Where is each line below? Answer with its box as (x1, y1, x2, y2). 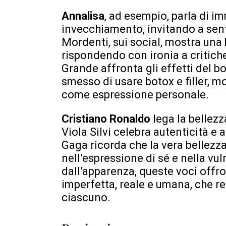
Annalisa (62, 9, 104, 22)
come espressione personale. (62, 88, 209, 101)
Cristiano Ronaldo (62, 112, 153, 125)
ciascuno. (62, 191, 110, 204)
